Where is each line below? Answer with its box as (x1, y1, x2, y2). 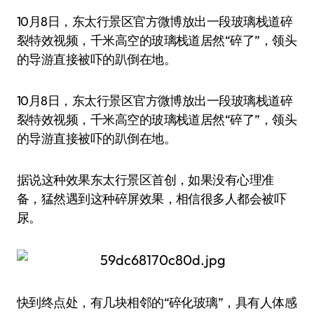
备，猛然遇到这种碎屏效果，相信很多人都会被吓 (17, 191, 287, 207)
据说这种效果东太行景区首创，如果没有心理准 (17, 172, 274, 188)
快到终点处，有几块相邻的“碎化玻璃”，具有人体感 (17, 294, 297, 310)
